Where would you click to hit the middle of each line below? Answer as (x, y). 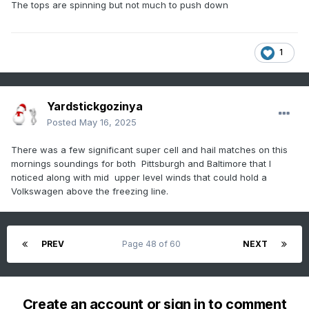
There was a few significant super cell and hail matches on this (149, 150)
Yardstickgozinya (95, 107)
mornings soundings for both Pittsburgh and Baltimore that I (141, 164)
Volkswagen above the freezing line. (90, 191)
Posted (63, 122)
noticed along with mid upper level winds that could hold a (139, 178)
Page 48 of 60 (153, 244)
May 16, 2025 (108, 122)
